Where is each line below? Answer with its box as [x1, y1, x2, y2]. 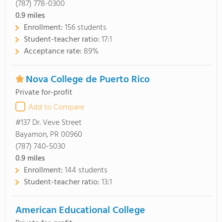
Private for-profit [15, 86, 72, 99]
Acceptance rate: [24, 45, 84, 58]
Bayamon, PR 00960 [15, 128, 82, 141]
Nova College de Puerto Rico [26, 72, 150, 88]
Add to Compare [28, 101, 84, 114]
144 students [65, 164, 108, 177]
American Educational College [15, 203, 145, 219]
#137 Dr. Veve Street [15, 116, 82, 129]
